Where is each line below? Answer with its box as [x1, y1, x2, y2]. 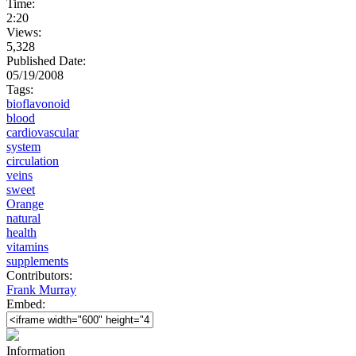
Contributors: [6, 268, 75, 282]
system [6, 139, 41, 153]
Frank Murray [6, 282, 76, 296]
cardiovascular [6, 125, 79, 139]
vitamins [6, 239, 48, 253]
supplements [6, 253, 68, 268]
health [6, 225, 37, 239]
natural [6, 211, 41, 225]
